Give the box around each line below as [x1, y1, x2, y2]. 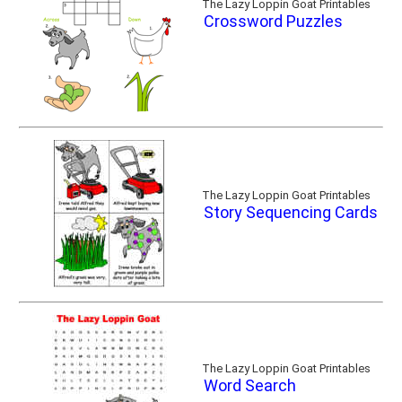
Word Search [204, 376, 296, 395]
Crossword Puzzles [204, 12, 343, 31]
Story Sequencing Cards [204, 203, 378, 222]
